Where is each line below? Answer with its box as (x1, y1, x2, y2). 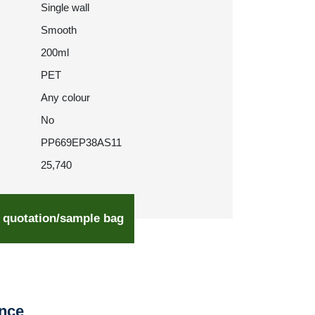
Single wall (41, 1, 89, 13)
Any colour (41, 91, 90, 103)
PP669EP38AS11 (41, 136, 122, 148)
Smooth (41, 24, 77, 36)
